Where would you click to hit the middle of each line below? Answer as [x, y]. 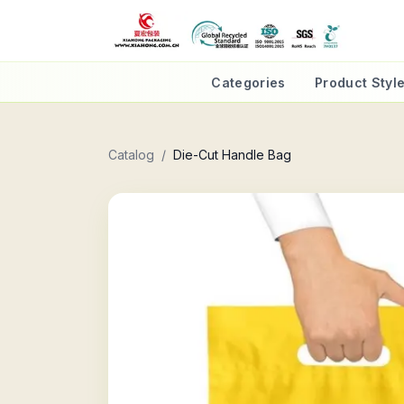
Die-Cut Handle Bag [232, 155]
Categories [248, 83]
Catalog [131, 155]
